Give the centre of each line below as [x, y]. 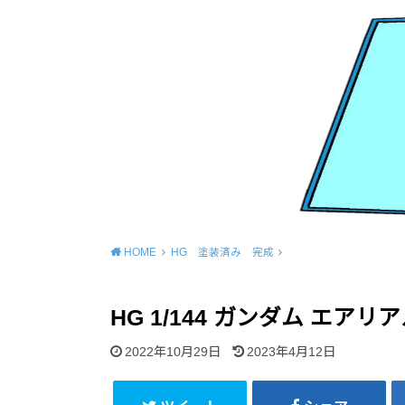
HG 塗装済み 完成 [222, 253]
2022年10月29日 [173, 351]
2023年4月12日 [291, 351]
